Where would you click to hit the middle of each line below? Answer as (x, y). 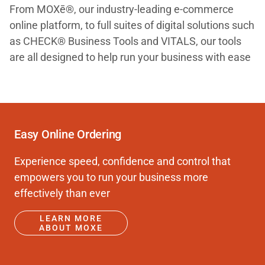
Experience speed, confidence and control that (122, 161)
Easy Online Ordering (68, 134)
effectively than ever (62, 193)
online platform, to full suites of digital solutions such (132, 25)
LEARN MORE (71, 218)
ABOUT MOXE (71, 227)
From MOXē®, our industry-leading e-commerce (122, 9)
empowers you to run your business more (111, 177)
